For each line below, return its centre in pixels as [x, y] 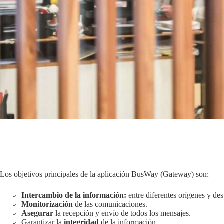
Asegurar [37, 213]
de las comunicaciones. [110, 204]
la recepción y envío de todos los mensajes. [122, 213]
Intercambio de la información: [74, 195]
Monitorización [47, 204]
